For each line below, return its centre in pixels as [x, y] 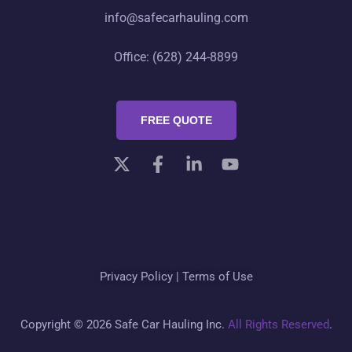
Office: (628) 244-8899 [176, 57]
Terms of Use [217, 276]
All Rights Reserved [278, 324]
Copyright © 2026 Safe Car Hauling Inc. [124, 324]
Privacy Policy [136, 276]
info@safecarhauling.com [176, 17]
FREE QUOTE [176, 120]
